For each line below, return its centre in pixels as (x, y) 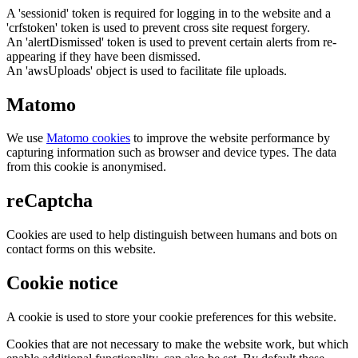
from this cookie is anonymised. (86, 167)
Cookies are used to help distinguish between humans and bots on (172, 235)
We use (26, 138)
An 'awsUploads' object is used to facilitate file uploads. (147, 70)
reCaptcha (50, 201)
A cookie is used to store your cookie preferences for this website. (171, 317)
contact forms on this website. (81, 249)
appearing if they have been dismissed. (103, 56)
